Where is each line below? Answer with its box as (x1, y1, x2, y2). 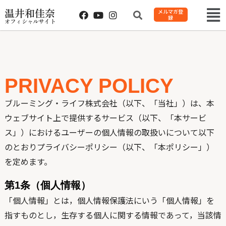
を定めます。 (4, 155, 52, 167)
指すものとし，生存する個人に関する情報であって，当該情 (4, 209, 221, 221)
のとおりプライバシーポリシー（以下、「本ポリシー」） (4, 141, 214, 153)
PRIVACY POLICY (4, 75, 174, 97)
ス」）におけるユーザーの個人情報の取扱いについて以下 (4, 126, 214, 138)
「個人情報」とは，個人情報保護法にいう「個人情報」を (4, 194, 214, 206)
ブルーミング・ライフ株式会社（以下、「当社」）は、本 (4, 97, 214, 109)
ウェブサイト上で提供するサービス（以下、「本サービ (4, 111, 206, 124)
